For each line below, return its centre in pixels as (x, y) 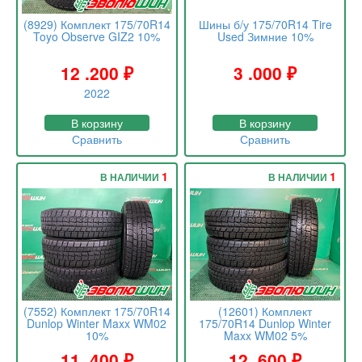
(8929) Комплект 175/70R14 (97, 25)
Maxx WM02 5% (265, 336)
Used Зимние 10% (265, 37)
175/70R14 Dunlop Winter (265, 324)
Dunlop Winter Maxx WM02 (97, 324)
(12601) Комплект (265, 311)
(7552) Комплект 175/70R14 (97, 311)
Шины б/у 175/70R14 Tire (265, 25)
